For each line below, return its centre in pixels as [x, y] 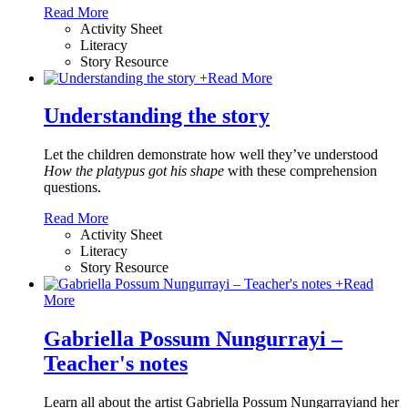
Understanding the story [157, 116]
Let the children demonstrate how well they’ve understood [211, 155]
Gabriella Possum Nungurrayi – [193, 339]
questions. [72, 188]
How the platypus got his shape [134, 171]
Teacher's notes [116, 364]
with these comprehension [301, 171]
